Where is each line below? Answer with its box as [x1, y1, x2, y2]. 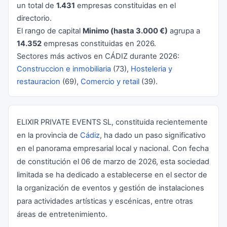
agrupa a [168, 26, 200, 35]
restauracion [17, 77, 60, 86]
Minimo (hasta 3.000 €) [83, 26, 168, 35]
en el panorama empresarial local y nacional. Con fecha [17, 144, 209, 153]
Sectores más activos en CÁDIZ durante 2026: [17, 52, 179, 61]
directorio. [17, 14, 52, 23]
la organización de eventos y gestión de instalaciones [17, 183, 204, 193]
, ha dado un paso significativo [100, 131, 206, 140]
